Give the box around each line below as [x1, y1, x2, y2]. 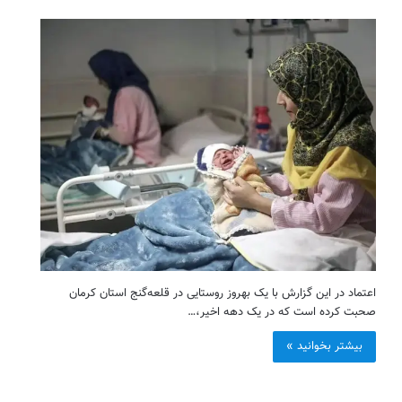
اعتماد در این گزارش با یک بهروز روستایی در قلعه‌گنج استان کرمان [69, 284, 376, 302]
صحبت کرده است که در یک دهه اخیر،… [188, 302, 376, 321]
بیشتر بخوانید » [286, 336, 363, 355]
